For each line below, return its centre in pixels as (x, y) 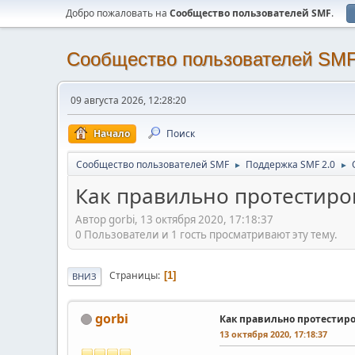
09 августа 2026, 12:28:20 (128, 100)
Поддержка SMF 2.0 (290, 164)
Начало (112, 134)
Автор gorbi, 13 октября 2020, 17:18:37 (174, 219)
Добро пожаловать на (118, 13)
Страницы (134, 276)
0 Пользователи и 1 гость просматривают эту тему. (206, 234)
